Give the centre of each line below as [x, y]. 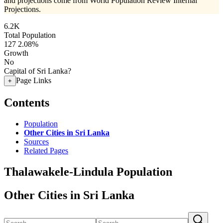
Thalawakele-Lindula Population [88, 171]
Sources [36, 141]
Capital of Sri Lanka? [38, 71]
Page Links [34, 80]
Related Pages [46, 150]
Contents [27, 102]
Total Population [30, 35]
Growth [16, 53]
